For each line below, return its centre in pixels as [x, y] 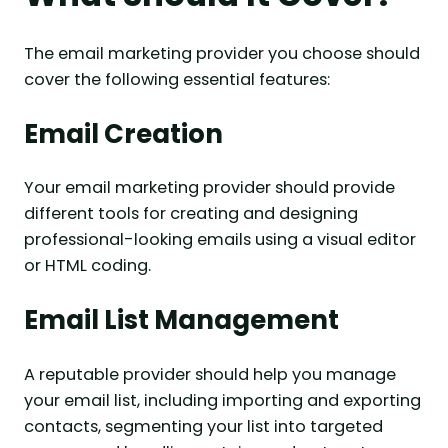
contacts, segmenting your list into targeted [203, 427]
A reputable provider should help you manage [210, 375]
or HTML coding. [87, 266]
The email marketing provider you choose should [222, 53]
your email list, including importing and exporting [222, 401]
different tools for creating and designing [191, 214]
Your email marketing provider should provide [209, 188]
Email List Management [181, 320]
